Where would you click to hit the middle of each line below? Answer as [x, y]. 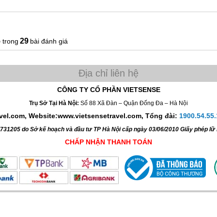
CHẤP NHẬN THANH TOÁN [108, 142]
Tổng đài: [162, 116]
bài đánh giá [49, 41]
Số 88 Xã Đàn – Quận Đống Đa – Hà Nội [134, 103]
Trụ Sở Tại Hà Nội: [55, 103]
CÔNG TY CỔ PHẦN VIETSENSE [108, 90]
